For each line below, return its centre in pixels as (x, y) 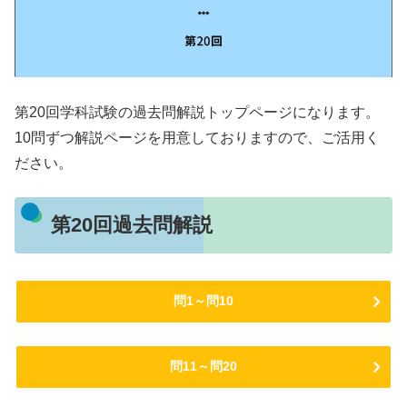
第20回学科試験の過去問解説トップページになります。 (197, 113)
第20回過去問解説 (131, 225)
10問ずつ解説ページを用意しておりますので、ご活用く (197, 138)
